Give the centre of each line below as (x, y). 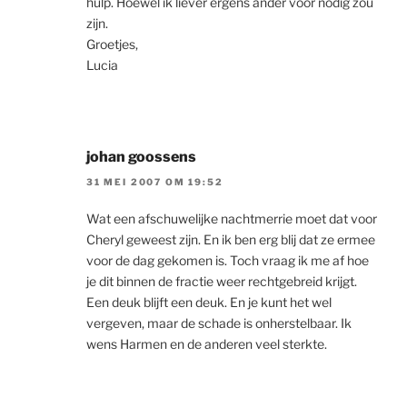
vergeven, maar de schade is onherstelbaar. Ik (219, 323)
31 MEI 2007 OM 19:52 (155, 181)
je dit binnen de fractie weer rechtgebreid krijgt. (222, 281)
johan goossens (141, 156)
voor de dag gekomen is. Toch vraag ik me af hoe (228, 260)
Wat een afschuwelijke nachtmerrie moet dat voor (232, 218)
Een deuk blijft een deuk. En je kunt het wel (209, 302)
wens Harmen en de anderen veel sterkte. (207, 343)
